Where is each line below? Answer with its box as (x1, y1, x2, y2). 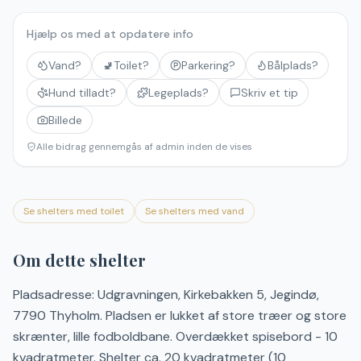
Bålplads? (268, 58, 318, 73)
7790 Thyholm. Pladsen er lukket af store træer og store (13, 307, 346, 324)
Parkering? (181, 58, 235, 73)
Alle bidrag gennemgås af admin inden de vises (36, 140, 252, 153)
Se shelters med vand (145, 205, 244, 218)
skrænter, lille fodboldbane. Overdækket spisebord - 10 (13, 328, 338, 345)
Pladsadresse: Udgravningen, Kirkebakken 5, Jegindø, (13, 286, 319, 303)
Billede (48, 113, 82, 127)
